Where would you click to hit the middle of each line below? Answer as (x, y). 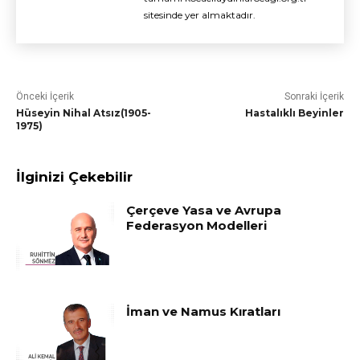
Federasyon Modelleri (197, 226)
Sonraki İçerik (314, 97)
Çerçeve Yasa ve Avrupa (204, 211)
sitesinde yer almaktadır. (200, 15)
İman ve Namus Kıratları (204, 311)
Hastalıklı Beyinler (294, 113)
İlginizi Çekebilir (74, 177)
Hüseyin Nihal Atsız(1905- (84, 113)
